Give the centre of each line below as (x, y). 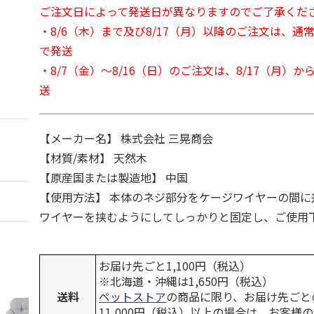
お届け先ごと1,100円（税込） (175, 266)
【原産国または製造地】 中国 (114, 177)
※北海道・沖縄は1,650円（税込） (186, 281)
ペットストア (133, 296)
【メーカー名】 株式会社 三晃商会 (127, 138)
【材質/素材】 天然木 (94, 158)
